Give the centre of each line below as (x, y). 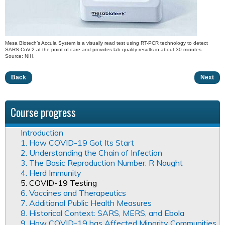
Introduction (42, 133)
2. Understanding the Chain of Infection (91, 153)
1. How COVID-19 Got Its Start (77, 143)
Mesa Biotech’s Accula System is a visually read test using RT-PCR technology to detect (106, 43)
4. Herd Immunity (51, 173)
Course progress (43, 112)
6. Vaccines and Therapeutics (73, 193)
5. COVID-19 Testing (59, 183)
